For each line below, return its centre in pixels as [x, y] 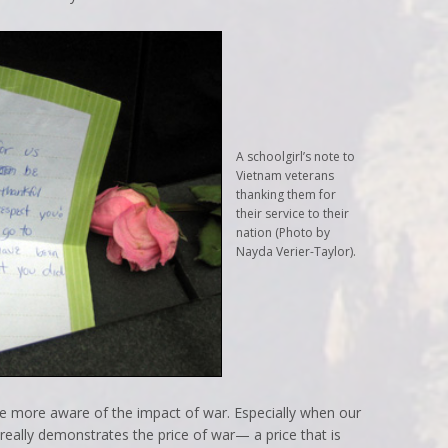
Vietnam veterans [285, 175]
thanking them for [286, 194]
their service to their [292, 213]
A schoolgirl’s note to [295, 156]
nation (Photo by [283, 232]
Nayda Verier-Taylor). [296, 251]
